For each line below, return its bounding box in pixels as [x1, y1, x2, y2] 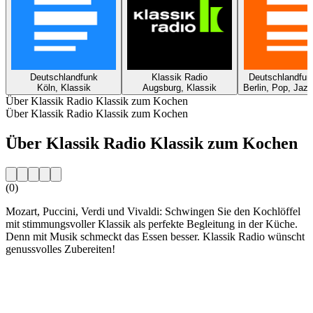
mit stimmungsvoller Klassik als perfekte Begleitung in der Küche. [6, 217, 298, 230]
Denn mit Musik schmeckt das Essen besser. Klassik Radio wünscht [6, 230, 305, 242]
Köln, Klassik [36, 82, 91, 93]
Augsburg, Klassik [143, 82, 217, 93]
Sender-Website [6, 266, 75, 279]
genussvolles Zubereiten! [6, 242, 115, 255]
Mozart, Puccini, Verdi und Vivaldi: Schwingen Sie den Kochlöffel [6, 205, 300, 217]
